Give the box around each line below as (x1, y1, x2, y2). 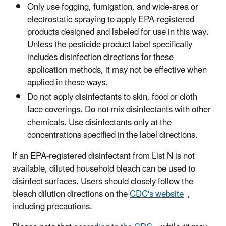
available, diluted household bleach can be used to (12, 160, 195, 179)
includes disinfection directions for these (27, 48, 174, 67)
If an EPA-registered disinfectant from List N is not (12, 147, 195, 166)
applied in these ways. (27, 74, 108, 92)
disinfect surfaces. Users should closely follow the (12, 173, 193, 191)
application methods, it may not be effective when (27, 61, 207, 80)
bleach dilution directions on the (12, 185, 130, 204)
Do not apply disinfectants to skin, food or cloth (27, 88, 197, 107)
